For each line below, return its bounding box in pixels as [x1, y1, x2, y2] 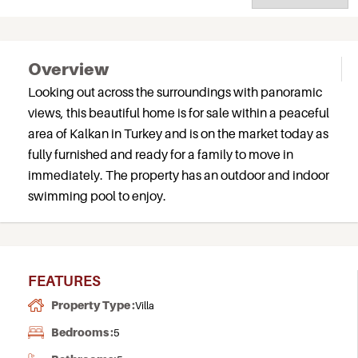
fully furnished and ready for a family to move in [28, 146, 293, 162]
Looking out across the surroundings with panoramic [28, 84, 322, 100]
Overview [28, 59, 109, 79]
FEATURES [28, 272, 101, 289]
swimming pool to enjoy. [28, 188, 166, 204]
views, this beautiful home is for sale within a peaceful [28, 105, 329, 121]
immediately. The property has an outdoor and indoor [28, 167, 329, 183]
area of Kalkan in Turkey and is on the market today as [28, 125, 328, 141]
